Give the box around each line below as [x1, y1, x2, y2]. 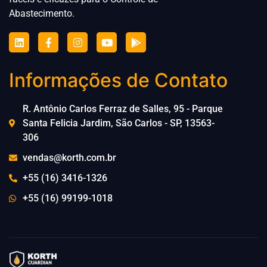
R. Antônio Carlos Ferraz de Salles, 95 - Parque [22, 103, 223, 115]
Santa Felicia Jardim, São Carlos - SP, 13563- [22, 117, 215, 129]
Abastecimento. [9, 8, 74, 20]
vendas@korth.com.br [22, 152, 116, 164]
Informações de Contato [9, 69, 228, 92]
